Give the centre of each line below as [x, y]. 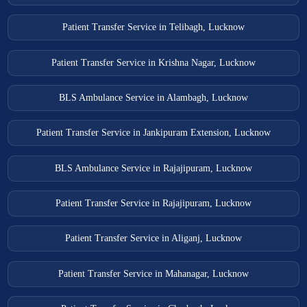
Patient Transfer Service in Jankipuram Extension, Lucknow [153, 133]
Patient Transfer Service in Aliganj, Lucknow [153, 238]
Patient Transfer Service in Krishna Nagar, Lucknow [153, 62]
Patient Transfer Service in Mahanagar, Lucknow [153, 273]
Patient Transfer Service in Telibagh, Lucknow [153, 27]
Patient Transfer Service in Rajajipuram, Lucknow [153, 204]
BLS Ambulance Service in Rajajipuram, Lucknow [153, 168]
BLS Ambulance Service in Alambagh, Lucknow [153, 98]
